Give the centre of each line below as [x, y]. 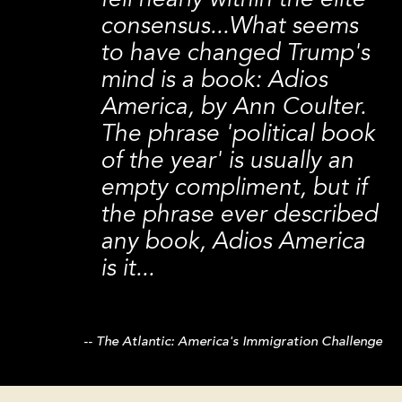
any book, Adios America [233, 243]
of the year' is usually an [227, 162]
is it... [128, 270]
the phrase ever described [240, 216]
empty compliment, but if [234, 189]
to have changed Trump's [236, 54]
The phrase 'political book [238, 135]
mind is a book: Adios [214, 81]
